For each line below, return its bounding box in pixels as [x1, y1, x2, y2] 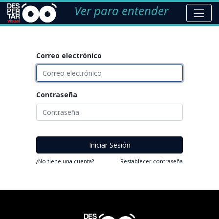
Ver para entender [74, 2, 169, 19]
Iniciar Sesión [88, 140, 131, 150]
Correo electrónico [36, 50, 102, 60]
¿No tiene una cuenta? [36, 157, 94, 165]
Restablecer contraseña [120, 157, 183, 165]
